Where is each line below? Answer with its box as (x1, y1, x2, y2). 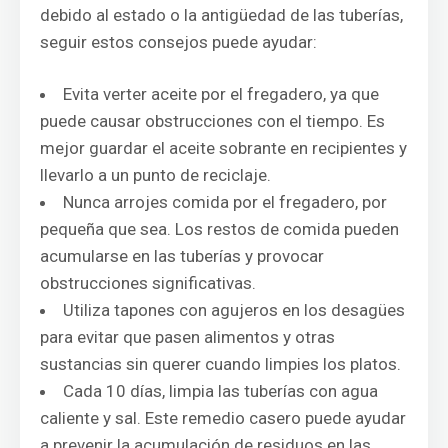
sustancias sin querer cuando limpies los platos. (40, 354, 401, 374)
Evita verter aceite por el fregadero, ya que (63, 84, 379, 104)
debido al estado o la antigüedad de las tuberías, (40, 5, 403, 25)
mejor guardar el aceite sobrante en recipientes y (40, 138, 407, 158)
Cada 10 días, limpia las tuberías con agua (63, 381, 378, 401)
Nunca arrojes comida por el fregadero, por (63, 192, 387, 212)
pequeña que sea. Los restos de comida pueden (40, 219, 399, 239)
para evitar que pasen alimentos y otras (40, 327, 335, 347)
